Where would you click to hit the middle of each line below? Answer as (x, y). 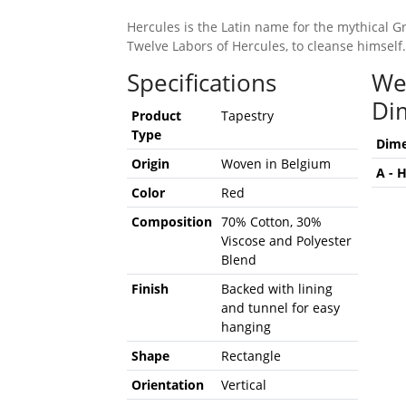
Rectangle (251, 355)
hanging (246, 326)
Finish (150, 288)
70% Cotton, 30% (271, 221)
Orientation (167, 384)
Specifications (201, 82)
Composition (171, 221)
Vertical (243, 384)
